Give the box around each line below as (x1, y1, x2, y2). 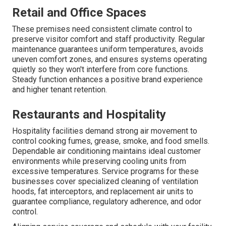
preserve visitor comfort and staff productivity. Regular (12, 34, 205, 44)
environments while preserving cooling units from (12, 156, 186, 166)
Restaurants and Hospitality (12, 107, 166, 122)
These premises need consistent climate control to (12, 24, 192, 34)
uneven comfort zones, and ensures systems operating (12, 54, 207, 64)
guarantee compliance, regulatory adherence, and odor (12, 196, 201, 206)
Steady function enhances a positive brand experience (12, 74, 203, 84)
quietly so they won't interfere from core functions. (12, 64, 189, 74)
